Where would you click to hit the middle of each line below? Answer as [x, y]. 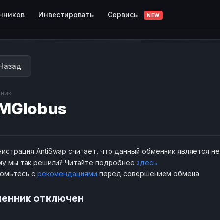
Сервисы [124, 14]
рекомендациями [67, 174]
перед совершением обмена [148, 174]
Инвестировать [66, 14]
